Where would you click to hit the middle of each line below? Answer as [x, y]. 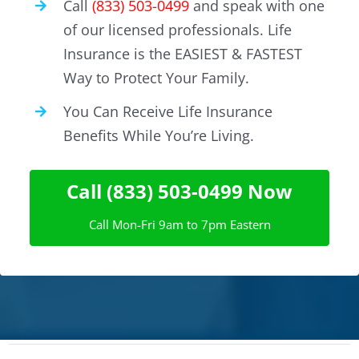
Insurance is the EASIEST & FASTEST [183, 53]
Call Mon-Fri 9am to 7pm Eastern [179, 224]
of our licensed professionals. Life [178, 29]
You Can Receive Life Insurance [168, 112]
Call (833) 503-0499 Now [179, 191]
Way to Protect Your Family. [157, 77]
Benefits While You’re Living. [159, 136]
